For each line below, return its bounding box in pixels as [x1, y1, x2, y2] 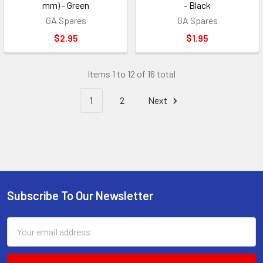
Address [7, 232, 39, 244]
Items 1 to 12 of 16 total [87, 68, 176, 79]
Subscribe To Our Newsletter [7, 188, 153, 203]
